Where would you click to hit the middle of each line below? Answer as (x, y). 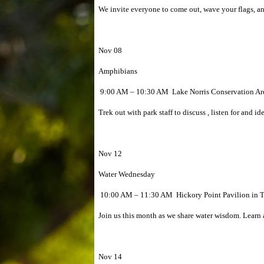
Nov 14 (110, 257)
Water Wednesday (127, 174)
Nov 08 (110, 50)
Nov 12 (110, 154)
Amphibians (118, 71)
